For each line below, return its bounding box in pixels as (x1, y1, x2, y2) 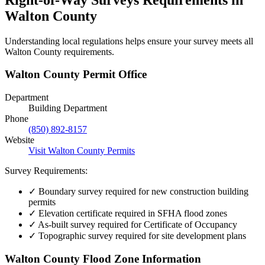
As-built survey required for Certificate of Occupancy (36, 219, 237, 230)
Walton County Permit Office (5, 68, 147, 81)
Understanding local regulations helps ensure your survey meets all (5, 35, 253, 46)
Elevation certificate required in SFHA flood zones (36, 208, 227, 218)
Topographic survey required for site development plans (36, 230, 246, 241)
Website (5, 134, 34, 145)
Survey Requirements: (5, 165, 88, 176)
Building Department (28, 102, 107, 113)
